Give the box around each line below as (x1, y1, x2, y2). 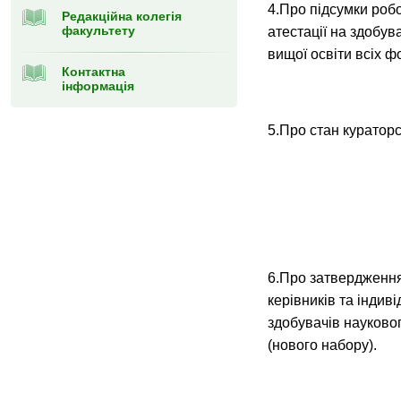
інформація (62, 79, 134, 93)
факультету (62, 23, 135, 38)
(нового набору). (267, 337, 377, 353)
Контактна (62, 64, 125, 79)
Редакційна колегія (62, 9, 182, 23)
